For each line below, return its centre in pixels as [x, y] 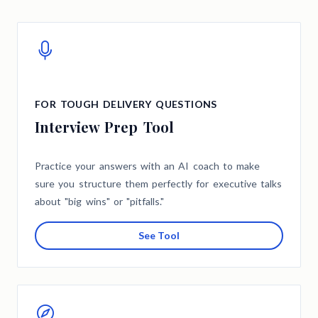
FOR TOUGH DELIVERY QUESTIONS [126, 104]
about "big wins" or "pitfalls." [99, 202]
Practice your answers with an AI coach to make [147, 166]
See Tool [159, 236]
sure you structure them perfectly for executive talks [158, 184]
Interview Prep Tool [104, 127]
